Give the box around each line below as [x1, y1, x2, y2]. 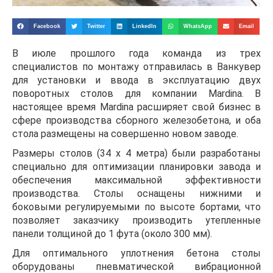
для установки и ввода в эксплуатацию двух [12, 74, 261, 86]
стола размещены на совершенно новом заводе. [12, 127, 238, 140]
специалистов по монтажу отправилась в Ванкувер [12, 60, 261, 73]
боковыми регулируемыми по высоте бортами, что [12, 200, 261, 213]
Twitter [87, 23, 106, 30]
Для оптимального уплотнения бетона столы [12, 247, 261, 259]
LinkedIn [132, 23, 157, 30]
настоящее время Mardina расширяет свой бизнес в [12, 101, 261, 113]
